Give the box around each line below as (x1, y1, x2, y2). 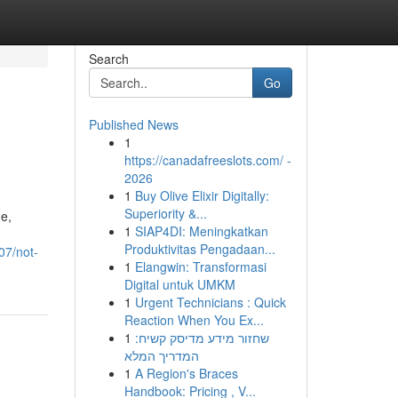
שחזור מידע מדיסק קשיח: (134, 329, 269, 346)
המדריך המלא (123, 346, 199, 364)
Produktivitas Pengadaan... (123, 240, 275, 258)
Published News (88, 115, 179, 133)
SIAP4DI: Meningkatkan (134, 222, 268, 240)
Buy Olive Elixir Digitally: (134, 187, 269, 204)
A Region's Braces (134, 364, 238, 382)
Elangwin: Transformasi (134, 258, 267, 275)
